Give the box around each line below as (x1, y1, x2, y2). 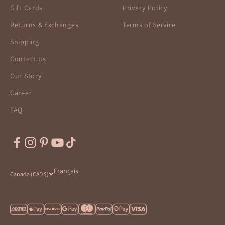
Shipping (10, 37, 39, 46)
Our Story (10, 71, 42, 80)
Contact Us (10, 54, 46, 63)
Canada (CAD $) (10, 170, 49, 178)
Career (10, 88, 32, 97)
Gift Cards (10, 3, 43, 12)
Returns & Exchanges (10, 20, 79, 29)
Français (54, 166, 78, 175)
